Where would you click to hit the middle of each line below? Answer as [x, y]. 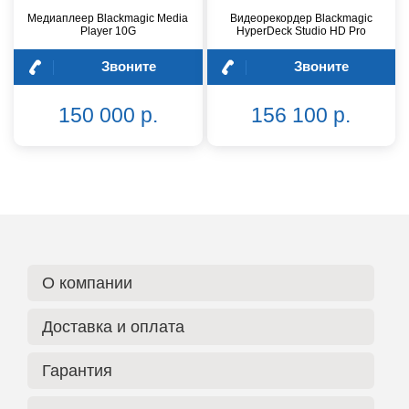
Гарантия [77, 371]
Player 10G [108, 31]
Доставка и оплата [113, 327]
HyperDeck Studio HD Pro [301, 31]
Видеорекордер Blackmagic [301, 18]
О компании [87, 283]
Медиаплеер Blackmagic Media [108, 18]
